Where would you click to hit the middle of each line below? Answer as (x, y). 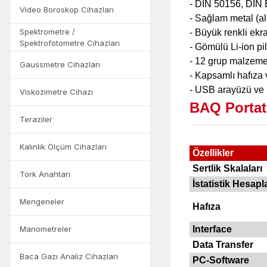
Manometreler (46, 229)
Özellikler (213, 153)
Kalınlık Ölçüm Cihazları (63, 147)
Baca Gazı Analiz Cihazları (69, 256)
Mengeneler (42, 201)
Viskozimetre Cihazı (56, 92)
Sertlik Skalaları (227, 169)
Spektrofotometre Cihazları (70, 43)
